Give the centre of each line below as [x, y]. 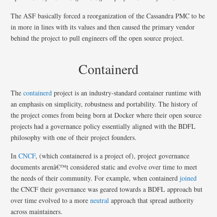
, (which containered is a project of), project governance [113, 155]
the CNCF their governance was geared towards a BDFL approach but [107, 189]
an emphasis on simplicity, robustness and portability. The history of [104, 104]
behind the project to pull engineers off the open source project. [98, 38]
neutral [100, 200]
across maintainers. [37, 211]
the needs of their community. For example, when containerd [95, 178]
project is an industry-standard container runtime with [127, 93]
